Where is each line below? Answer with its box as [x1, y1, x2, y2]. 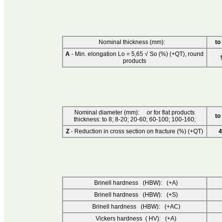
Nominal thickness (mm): [98, 39, 171, 46]
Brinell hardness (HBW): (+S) [91, 191, 178, 199]
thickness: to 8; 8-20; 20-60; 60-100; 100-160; [73, 116, 196, 123]
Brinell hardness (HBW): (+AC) [89, 203, 180, 211]
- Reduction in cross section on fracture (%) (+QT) [69, 128, 203, 135]
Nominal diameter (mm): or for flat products [74, 109, 195, 116]
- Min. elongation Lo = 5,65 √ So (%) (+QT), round [70, 51, 204, 58]
